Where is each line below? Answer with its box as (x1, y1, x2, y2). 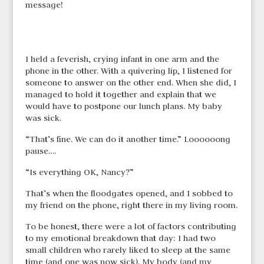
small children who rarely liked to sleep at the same (25, 245, 230, 256)
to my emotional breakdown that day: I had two (25, 233, 216, 244)
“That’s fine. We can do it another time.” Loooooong (25, 134, 230, 145)
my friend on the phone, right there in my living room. (25, 200, 237, 211)
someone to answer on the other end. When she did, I (25, 77, 236, 88)
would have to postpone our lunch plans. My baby (25, 101, 222, 112)
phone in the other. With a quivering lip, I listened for (25, 65, 232, 77)
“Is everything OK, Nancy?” (25, 167, 134, 178)
